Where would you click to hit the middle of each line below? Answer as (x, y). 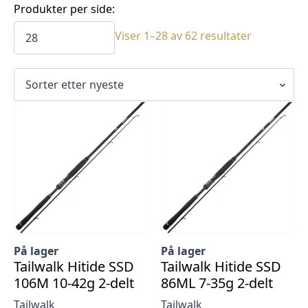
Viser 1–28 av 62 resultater (183, 36)
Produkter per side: (64, 9)
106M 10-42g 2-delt (74, 283)
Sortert (269, 35)
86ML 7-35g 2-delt (217, 283)
